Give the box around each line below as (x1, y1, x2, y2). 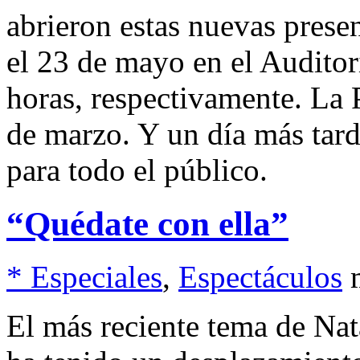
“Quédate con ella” (6, 204, 288, 243)
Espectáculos (178, 260, 342, 295)
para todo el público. (6, 152, 268, 187)
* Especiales (6, 260, 162, 295)
